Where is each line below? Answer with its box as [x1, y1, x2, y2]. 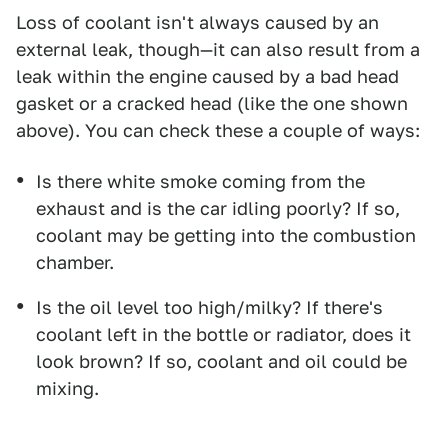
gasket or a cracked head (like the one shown [16, 93, 408, 115]
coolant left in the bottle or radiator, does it [36, 324, 411, 346]
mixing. [36, 378, 99, 400]
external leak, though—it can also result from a [16, 39, 420, 61]
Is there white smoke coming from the [36, 171, 365, 193]
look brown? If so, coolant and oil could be [36, 351, 407, 373]
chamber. [36, 252, 114, 274]
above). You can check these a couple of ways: [16, 120, 420, 142]
